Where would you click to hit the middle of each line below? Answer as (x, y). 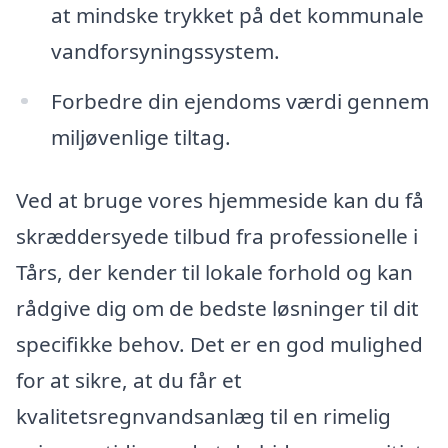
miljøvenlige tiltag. (140, 136)
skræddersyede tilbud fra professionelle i (217, 236)
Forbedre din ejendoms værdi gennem (239, 100)
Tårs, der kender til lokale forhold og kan (214, 272)
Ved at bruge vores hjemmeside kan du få (220, 200)
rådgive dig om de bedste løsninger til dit (217, 308)
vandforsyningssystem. (165, 50)
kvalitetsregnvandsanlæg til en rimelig (203, 416)
